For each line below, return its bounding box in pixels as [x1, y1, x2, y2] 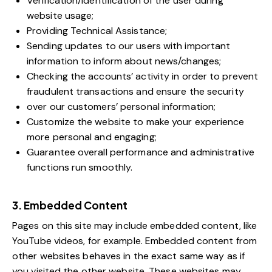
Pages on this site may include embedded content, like [12, 219, 257, 233]
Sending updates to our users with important [27, 39, 231, 53]
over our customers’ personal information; [27, 100, 216, 114]
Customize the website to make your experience [27, 115, 245, 129]
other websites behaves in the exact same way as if [12, 250, 245, 263]
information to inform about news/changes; [27, 55, 222, 68]
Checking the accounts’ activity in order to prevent [27, 70, 259, 83]
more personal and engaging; [27, 131, 157, 144]
